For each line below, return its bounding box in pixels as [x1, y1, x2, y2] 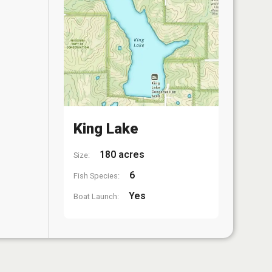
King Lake [73, 120, 138, 137]
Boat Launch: [73, 192, 119, 201]
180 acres [97, 149, 144, 160]
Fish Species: [73, 171, 120, 180]
